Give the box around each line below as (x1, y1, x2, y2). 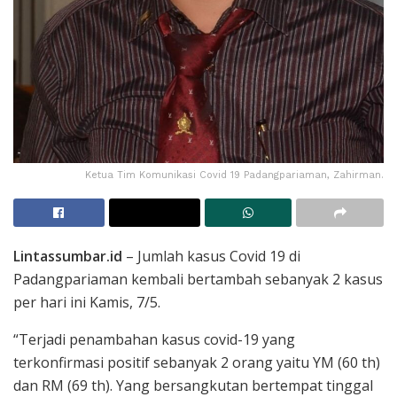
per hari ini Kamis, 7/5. (13, 292, 160, 312)
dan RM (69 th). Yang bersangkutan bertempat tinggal (13, 375, 373, 395)
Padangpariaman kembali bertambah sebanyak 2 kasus (13, 269, 383, 289)
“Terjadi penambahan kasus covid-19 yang (13, 329, 295, 349)
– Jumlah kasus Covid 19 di (122, 245, 300, 266)
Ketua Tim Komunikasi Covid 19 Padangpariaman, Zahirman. (85, 168, 384, 181)
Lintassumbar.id (13, 245, 122, 266)
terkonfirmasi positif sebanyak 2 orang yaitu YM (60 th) (13, 352, 380, 372)
